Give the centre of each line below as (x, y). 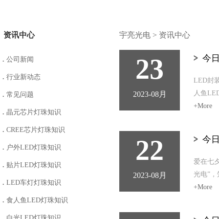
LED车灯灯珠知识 (33, 183)
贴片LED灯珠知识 (33, 165)
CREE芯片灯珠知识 (35, 130)
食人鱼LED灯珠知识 (36, 200)
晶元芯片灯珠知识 (33, 112)
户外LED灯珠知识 (33, 147)
